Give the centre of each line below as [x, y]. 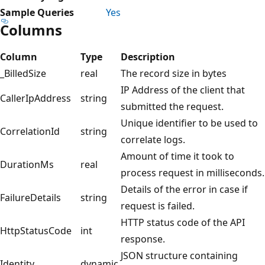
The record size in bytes [174, 73]
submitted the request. [172, 106]
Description [148, 56]
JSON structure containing [179, 255]
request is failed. [158, 206]
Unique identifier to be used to [189, 123]
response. [143, 239]
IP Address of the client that [183, 90]
